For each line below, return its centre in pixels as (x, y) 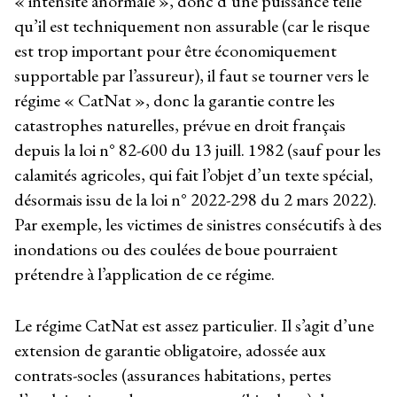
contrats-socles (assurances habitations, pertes (173, 375)
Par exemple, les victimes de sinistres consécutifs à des (198, 225)
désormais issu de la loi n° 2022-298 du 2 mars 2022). (195, 200)
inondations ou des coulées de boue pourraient (176, 249)
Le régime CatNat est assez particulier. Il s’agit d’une (194, 326)
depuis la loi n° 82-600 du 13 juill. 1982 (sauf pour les (198, 150)
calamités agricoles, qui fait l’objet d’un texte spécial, (194, 175)
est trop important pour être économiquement (175, 51)
